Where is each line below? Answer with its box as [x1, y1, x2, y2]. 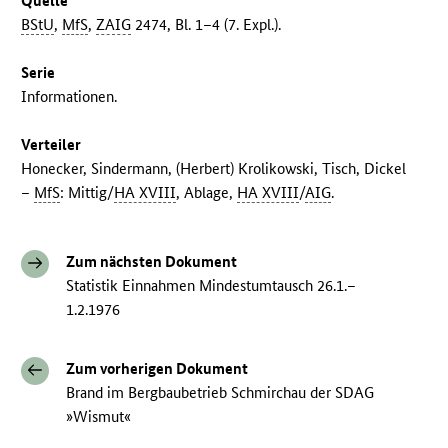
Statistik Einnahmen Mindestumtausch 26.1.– [66, 276, 357, 296]
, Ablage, [176, 183, 238, 203]
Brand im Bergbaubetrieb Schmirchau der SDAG [66, 383, 375, 403]
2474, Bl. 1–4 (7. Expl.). [131, 15, 282, 35]
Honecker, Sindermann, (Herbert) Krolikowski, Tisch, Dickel [21, 159, 407, 179]
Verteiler [21, 135, 82, 155]
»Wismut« [66, 407, 132, 427]
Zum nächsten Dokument [66, 252, 238, 272]
